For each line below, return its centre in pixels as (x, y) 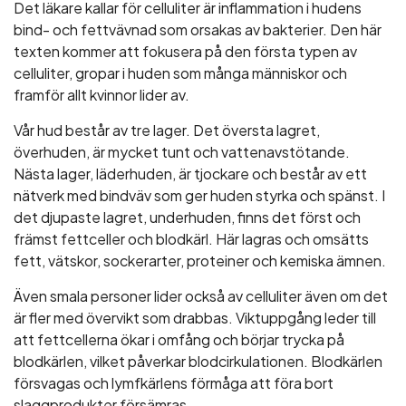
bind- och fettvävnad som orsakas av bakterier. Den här (198, 29)
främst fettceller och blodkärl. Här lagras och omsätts (191, 239)
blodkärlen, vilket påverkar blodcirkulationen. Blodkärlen (198, 361)
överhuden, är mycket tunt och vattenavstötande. (182, 152)
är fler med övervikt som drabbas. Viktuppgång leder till (195, 318)
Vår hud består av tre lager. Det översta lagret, (167, 130)
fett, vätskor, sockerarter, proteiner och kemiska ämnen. (200, 261)
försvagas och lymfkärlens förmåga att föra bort (174, 383)
